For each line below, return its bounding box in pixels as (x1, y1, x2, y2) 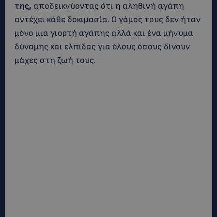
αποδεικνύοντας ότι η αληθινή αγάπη (31, 1, 184, 11)
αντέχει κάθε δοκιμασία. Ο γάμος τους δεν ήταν (15, 15, 201, 25)
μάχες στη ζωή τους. (15, 55, 96, 65)
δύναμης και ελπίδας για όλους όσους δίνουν (15, 42, 190, 52)
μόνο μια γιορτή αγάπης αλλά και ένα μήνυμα (15, 28, 193, 38)
